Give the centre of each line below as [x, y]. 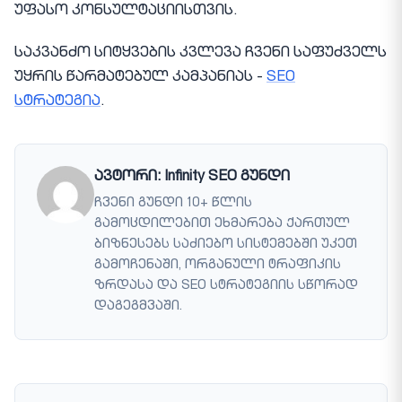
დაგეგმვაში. [138, 306]
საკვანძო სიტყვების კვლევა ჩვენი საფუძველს [201, 53]
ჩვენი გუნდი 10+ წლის [173, 203]
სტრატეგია [57, 102]
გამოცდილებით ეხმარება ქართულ [222, 224]
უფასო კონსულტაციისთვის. [126, 12]
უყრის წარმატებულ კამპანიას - [140, 78]
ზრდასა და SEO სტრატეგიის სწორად [226, 286]
